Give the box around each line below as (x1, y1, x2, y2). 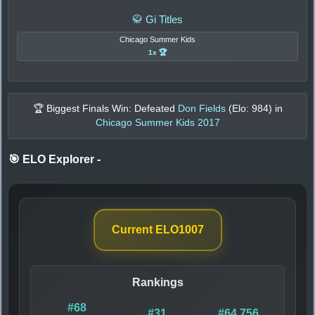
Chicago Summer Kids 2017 (95, 117, 220, 128)
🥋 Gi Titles (132, 13, 183, 25)
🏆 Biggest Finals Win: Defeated (32, 103, 178, 114)
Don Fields (177, 103, 226, 114)
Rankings (131, 276, 184, 288)
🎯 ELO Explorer (8, 153, 97, 165)
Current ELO (111, 223, 179, 236)
